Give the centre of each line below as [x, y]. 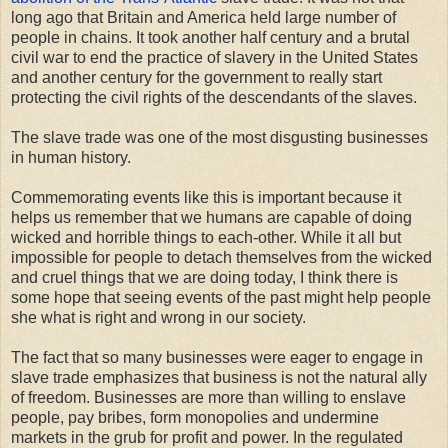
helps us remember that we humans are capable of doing [211, 217]
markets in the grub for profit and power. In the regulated [207, 437]
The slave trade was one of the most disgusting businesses [219, 137]
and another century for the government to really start [196, 77]
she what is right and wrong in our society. [158, 317]
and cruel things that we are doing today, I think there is [204, 277]
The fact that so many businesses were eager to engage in [217, 357]
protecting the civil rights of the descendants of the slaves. [214, 97]
